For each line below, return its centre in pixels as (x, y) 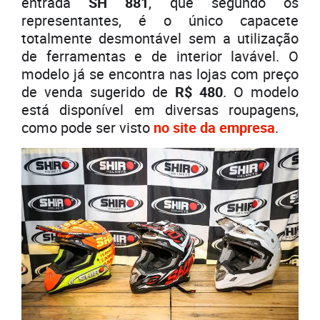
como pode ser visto (87, 128)
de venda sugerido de (98, 92)
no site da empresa (214, 128)
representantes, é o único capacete (160, 21)
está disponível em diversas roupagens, (160, 110)
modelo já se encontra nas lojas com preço (160, 74)
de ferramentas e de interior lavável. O (160, 56)
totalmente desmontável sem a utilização (160, 39)
